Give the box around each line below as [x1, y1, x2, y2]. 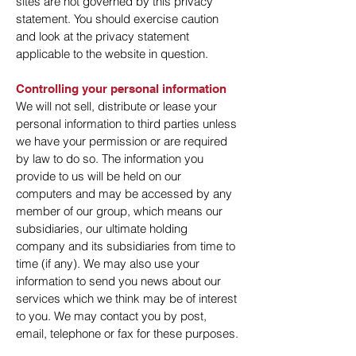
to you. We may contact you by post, [16, 308, 207, 323]
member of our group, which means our [16, 203, 222, 219]
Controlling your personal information [16, 82, 226, 95]
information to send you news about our [16, 273, 221, 288]
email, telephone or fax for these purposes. [16, 326, 238, 341]
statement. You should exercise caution [16, 11, 219, 26]
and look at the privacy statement [16, 29, 189, 44]
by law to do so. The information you [16, 151, 203, 166]
